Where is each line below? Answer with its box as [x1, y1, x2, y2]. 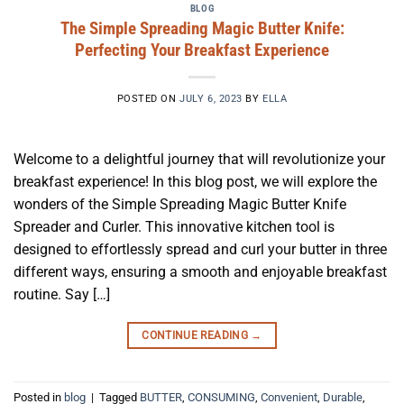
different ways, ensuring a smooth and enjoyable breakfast [14, 263, 387, 281]
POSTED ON [116, 93, 180, 106]
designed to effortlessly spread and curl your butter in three [14, 241, 387, 259]
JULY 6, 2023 [179, 93, 243, 106]
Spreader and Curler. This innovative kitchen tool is [14, 218, 335, 236]
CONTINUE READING [142, 329, 252, 343]
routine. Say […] [14, 286, 110, 304]
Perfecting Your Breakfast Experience [75, 40, 329, 61]
